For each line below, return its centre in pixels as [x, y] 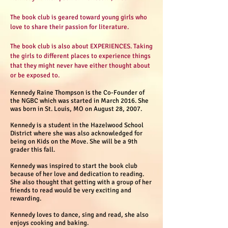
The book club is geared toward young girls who [79, 17]
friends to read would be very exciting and [71, 190]
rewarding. [26, 198]
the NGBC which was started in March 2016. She [79, 101]
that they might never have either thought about [80, 66]
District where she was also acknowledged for [76, 133]
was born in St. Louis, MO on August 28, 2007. [76, 109]
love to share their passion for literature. [71, 27]
